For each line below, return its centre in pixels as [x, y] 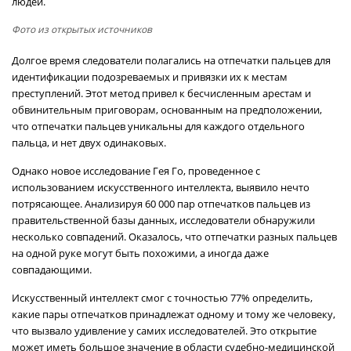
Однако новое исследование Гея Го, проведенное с [136, 171]
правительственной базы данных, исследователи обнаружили [163, 220]
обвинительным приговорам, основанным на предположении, [167, 110]
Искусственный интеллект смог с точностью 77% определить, [162, 298]
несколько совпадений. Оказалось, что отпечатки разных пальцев [174, 237]
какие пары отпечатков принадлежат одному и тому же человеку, [174, 314]
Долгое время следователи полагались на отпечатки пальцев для [171, 60]
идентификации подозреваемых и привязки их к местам [150, 77]
